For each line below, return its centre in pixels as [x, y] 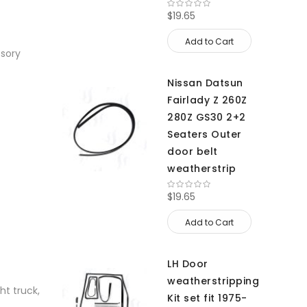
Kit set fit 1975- [207, 298]
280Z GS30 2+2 [207, 117]
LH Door [188, 264]
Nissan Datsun [205, 83]
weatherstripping [213, 281]
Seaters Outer [205, 134]
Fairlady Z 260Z [207, 100]
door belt [193, 151]
